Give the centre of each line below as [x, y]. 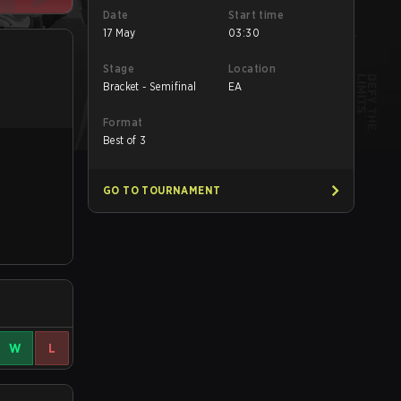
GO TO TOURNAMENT [162, 190]
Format [123, 122]
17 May [119, 33]
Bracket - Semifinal [150, 86]
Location [252, 68]
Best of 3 [125, 140]
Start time [256, 15]
